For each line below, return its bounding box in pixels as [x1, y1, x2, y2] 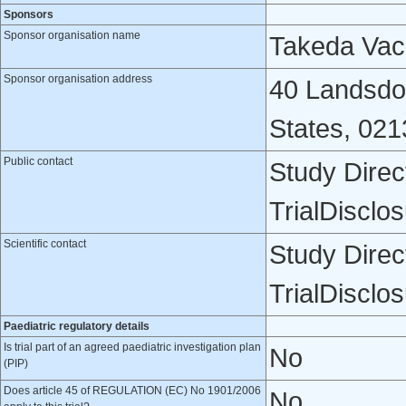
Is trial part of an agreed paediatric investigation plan [4, 341, 261, 353]
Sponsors [4, 8, 53, 21]
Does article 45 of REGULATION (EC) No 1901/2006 [4, 384, 261, 397]
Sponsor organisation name [4, 29, 140, 42]
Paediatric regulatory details [4, 320, 150, 333]
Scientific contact [4, 237, 86, 250]
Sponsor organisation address [4, 72, 152, 85]
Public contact [4, 155, 72, 168]
